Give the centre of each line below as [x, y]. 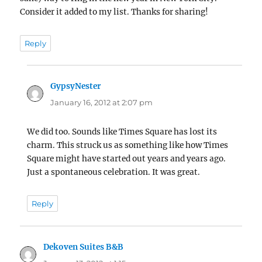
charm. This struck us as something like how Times [128, 146]
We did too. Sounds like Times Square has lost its [122, 132]
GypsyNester [76, 87]
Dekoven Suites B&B [84, 247]
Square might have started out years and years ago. [127, 159]
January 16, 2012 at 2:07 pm [102, 103]
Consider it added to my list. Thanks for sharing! [114, 12]
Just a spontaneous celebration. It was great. [114, 173]
